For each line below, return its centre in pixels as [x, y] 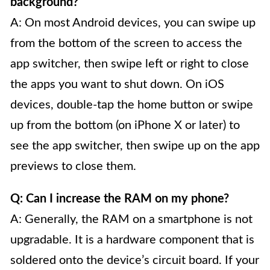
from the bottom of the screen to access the [126, 43]
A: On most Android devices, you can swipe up [133, 23]
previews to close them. [73, 166]
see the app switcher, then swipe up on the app [135, 146]
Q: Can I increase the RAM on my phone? [120, 199]
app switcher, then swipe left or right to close [130, 64]
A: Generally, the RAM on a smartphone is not [131, 219]
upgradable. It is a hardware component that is [132, 240]
